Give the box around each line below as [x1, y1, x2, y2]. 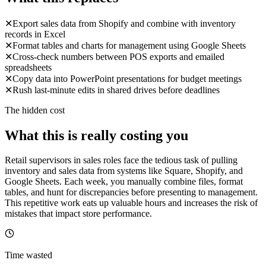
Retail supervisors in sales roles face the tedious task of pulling [5, 155, 237, 166]
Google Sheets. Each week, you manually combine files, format [5, 176, 243, 187]
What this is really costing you [5, 127, 188, 143]
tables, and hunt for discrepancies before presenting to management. [5, 187, 258, 198]
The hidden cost [5, 104, 65, 115]
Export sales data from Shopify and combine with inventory [12, 18, 236, 28]
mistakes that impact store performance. [5, 208, 152, 219]
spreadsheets [5, 62, 52, 72]
